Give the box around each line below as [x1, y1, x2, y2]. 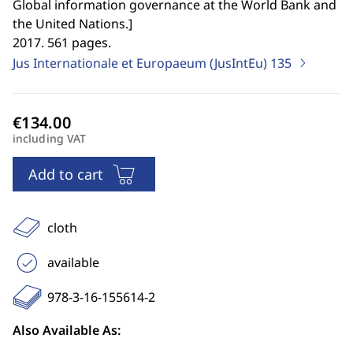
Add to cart [28, 165, 103, 184]
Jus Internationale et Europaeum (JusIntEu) [13, 54, 270, 72]
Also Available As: [13, 321, 121, 339]
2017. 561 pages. [13, 34, 111, 51]
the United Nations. [13, 15, 128, 32]
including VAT [13, 131, 87, 146]
